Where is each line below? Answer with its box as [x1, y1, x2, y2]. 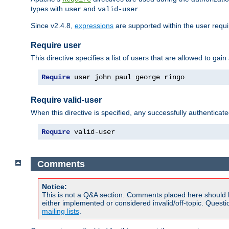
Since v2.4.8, [31, 21, 75, 30]
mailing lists [42, 207, 79, 216]
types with [31, 4, 65, 13]
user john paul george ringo [70, 73, 185, 82]
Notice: [42, 182, 67, 191]
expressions [75, 21, 113, 30]
